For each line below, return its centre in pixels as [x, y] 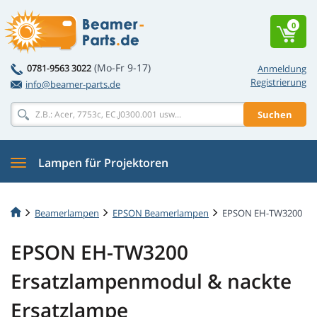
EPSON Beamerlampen [161, 213]
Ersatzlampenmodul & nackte [151, 281]
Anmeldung [282, 69]
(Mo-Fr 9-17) [122, 68]
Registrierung [278, 82]
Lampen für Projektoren [103, 163]
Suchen [275, 114]
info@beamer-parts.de [73, 84]
